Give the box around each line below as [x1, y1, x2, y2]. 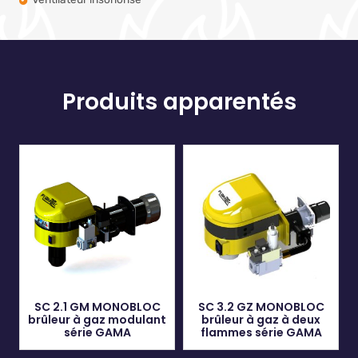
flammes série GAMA [200, 324, 322, 341]
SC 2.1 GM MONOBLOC [34, 299, 161, 316]
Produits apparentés [62, 86, 296, 118]
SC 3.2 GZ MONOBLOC [197, 299, 324, 316]
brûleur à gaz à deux [201, 312, 320, 328]
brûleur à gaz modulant [28, 312, 166, 328]
